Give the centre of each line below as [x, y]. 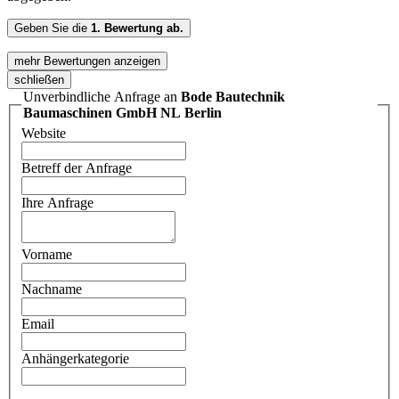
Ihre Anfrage [57, 203]
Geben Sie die [53, 28]
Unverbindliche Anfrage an [102, 96]
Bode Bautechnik [233, 96]
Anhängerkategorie [75, 359]
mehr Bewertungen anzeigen [87, 61]
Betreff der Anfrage [77, 168]
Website [44, 134]
